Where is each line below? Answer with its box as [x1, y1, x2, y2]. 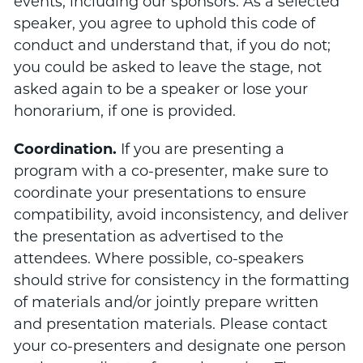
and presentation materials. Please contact [13, 314, 327, 333]
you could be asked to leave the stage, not [13, 58, 322, 76]
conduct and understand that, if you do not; [13, 36, 331, 54]
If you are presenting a [120, 139, 284, 158]
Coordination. [13, 139, 117, 158]
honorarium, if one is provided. [13, 101, 240, 120]
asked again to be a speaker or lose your [13, 79, 308, 98]
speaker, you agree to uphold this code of [13, 14, 315, 32]
